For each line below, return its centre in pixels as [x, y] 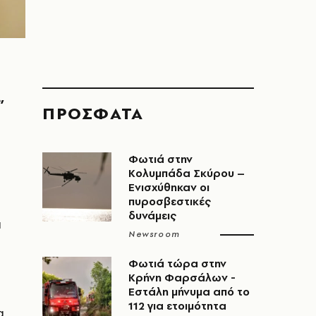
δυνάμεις [152, 215]
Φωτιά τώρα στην [177, 263]
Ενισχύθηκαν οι [169, 187]
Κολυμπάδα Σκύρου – [187, 173]
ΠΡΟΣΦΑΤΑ [93, 113]
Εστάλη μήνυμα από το [189, 292]
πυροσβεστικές [170, 201]
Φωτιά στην [160, 159]
